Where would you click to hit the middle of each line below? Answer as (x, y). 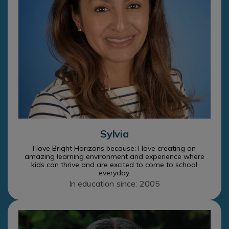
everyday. (114, 173)
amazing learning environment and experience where (114, 157)
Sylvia (114, 134)
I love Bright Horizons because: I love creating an (114, 148)
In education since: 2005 (114, 184)
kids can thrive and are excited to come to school (114, 165)
